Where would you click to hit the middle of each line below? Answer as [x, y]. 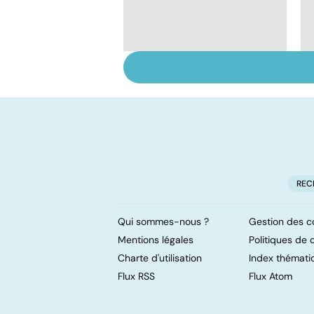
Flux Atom [271, 276]
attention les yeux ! [202, 104]
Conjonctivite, [186, 73]
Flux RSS [136, 276]
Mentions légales [156, 239]
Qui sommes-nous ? [163, 221]
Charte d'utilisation [160, 258]
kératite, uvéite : [192, 89]
